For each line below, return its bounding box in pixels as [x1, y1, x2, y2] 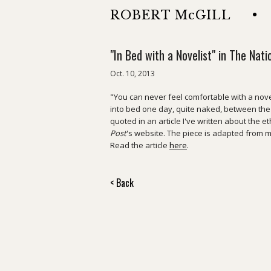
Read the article [110, 140, 169, 151]
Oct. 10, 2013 [110, 68, 155, 79]
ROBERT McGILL [110, 8, 231, 22]
